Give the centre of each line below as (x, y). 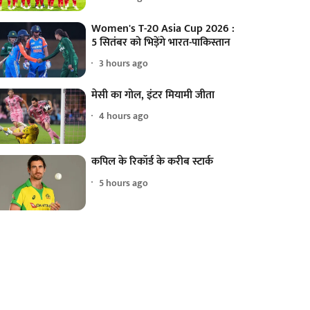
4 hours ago (124, 116)
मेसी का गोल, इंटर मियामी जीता (153, 95)
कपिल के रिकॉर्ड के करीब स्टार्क (153, 162)
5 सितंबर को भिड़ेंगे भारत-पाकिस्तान (161, 42)
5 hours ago (124, 183)
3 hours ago (124, 64)
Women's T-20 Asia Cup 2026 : (163, 28)
